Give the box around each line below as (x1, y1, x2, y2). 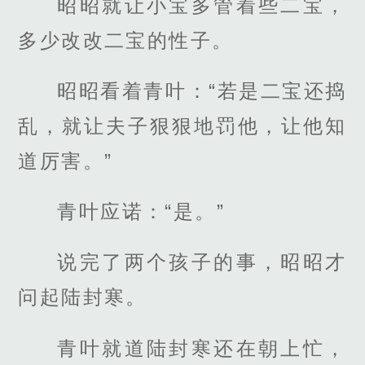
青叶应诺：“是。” (57, 200, 225, 223)
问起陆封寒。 (18, 286, 147, 309)
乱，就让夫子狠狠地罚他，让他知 (18, 115, 347, 138)
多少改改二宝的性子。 (18, 29, 234, 51)
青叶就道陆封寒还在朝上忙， (57, 336, 347, 359)
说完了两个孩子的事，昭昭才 (57, 251, 347, 274)
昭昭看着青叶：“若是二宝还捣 (57, 80, 347, 103)
